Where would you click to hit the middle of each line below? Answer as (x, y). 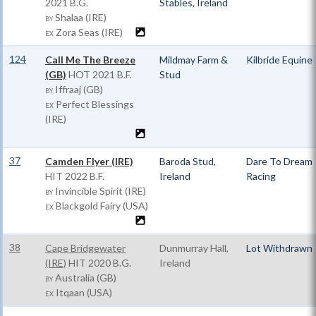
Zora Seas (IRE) (88, 32)
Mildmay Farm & (194, 60)
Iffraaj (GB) (78, 89)
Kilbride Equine (279, 60)
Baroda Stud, (188, 161)
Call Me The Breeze (90, 60)
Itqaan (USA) (83, 292)
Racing (261, 176)
